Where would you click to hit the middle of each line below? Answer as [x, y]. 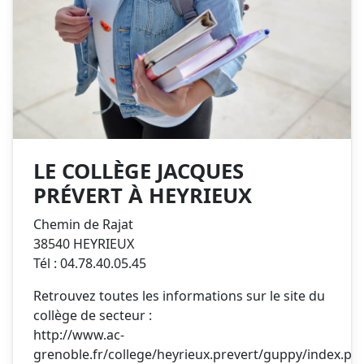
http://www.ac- [79, 334]
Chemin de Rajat [83, 224]
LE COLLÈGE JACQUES [139, 171]
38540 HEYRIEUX [84, 243]
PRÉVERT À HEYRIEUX [143, 195]
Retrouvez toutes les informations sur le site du [179, 295]
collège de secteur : [93, 315]
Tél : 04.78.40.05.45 [90, 263]
